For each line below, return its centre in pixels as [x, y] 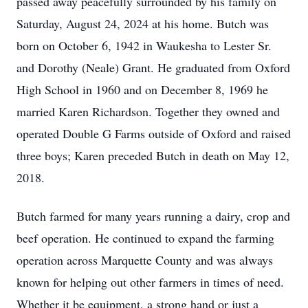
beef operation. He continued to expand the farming [145, 238]
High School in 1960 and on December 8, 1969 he [142, 89]
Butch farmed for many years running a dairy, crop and [153, 216]
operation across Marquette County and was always [145, 260]
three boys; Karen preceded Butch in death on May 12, [153, 155]
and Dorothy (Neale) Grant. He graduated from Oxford [153, 67]
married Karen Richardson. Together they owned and [148, 111]
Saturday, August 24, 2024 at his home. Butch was [143, 23]
